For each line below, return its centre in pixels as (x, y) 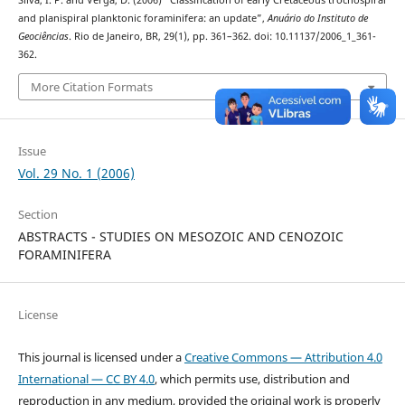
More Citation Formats (91, 86)
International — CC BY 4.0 (86, 378)
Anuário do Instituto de (317, 19)
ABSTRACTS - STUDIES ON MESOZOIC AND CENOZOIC (180, 236)
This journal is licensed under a (101, 357)
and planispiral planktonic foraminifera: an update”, (142, 19)
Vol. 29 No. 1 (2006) (76, 173)
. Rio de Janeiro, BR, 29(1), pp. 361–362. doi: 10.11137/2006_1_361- (222, 37)
